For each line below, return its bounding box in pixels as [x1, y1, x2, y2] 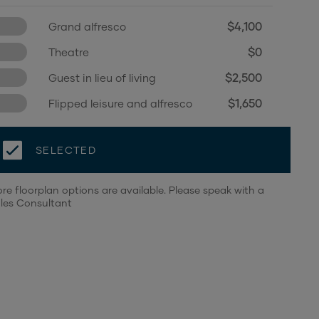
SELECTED [36, 143, 97, 156]
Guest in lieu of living [48, 71, 156, 84]
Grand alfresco [48, 20, 126, 33]
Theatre [48, 46, 89, 58]
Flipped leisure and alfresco [48, 97, 192, 110]
